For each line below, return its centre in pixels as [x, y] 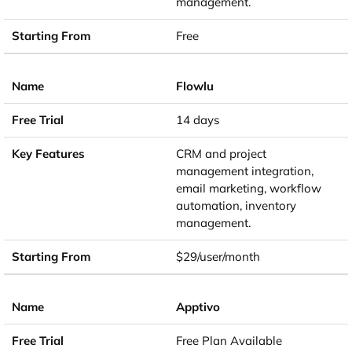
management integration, [245, 171]
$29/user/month [218, 257]
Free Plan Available [229, 341]
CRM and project [221, 154]
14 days [198, 120]
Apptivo [198, 307]
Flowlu [195, 86]
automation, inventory [236, 206]
